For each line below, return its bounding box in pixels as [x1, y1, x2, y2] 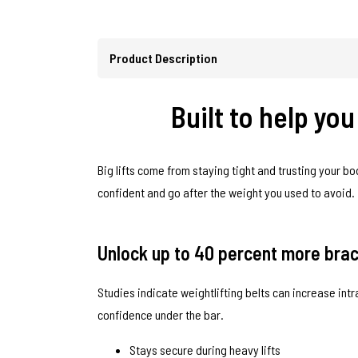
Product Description [109, 50, 217, 66]
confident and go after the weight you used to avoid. [97, 184, 355, 200]
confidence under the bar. [97, 306, 224, 322]
